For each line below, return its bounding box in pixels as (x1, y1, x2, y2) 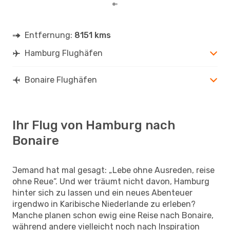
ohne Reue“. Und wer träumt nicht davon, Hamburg (12, 176, 209, 186)
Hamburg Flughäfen (25, 48, 103, 58)
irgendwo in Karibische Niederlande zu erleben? (12, 199, 196, 209)
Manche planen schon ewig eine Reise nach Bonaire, (12, 210, 214, 220)
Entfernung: (25, 30, 74, 40)
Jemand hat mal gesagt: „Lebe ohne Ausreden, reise (12, 165, 215, 175)
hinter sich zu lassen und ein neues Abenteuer (12, 187, 193, 198)
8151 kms (74, 30, 111, 40)
